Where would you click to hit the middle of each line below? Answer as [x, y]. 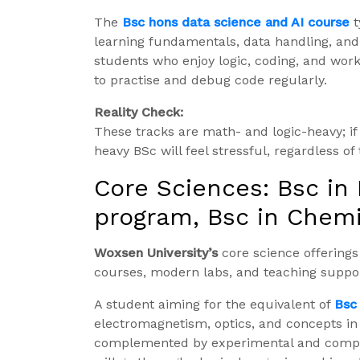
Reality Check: [139, 112]
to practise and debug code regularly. [211, 80]
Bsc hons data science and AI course [236, 22]
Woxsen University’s [156, 253]
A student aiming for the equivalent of [214, 305]
